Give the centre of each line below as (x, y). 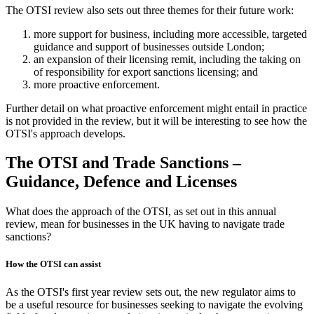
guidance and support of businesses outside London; (149, 46)
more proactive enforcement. (97, 84)
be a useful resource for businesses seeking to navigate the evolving (154, 304)
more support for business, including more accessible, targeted (170, 34)
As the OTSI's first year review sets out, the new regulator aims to (151, 292)
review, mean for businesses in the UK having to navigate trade (145, 224)
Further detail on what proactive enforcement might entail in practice (156, 108)
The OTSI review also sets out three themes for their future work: (150, 10)
